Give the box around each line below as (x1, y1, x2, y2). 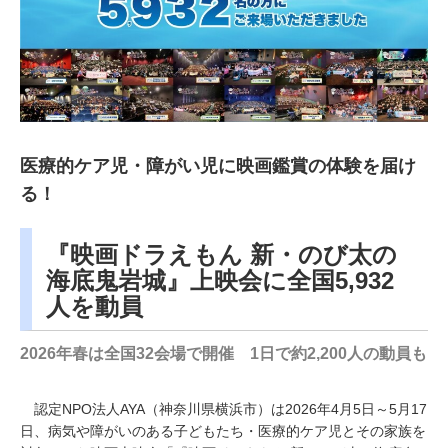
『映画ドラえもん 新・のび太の (46, 241, 398, 269)
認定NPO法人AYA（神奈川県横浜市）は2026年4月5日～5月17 (20, 401, 427, 418)
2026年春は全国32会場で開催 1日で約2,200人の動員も (20, 345, 427, 363)
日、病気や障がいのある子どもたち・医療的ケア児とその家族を (20, 423, 426, 440)
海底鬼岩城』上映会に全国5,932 (46, 267, 395, 295)
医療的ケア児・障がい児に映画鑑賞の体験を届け (20, 155, 416, 176)
